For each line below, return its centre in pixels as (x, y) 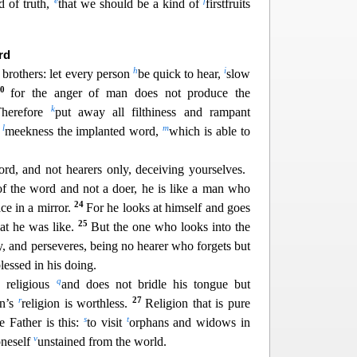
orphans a (154, 323)
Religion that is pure (198, 304)
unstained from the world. (102, 342)
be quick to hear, (181, 74)
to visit (107, 323)
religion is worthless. (76, 304)
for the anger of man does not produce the (131, 93)
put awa (76, 112)
